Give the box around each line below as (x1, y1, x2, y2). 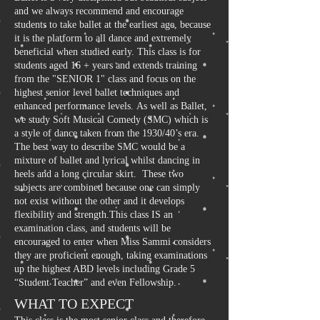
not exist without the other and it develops (14, 196, 184, 206)
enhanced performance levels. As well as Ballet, (14, 101, 207, 111)
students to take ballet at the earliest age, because (14, 19, 211, 30)
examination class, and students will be (14, 223, 171, 234)
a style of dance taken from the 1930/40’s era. (14, 128, 199, 139)
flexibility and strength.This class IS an (14, 209, 173, 220)
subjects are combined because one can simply (14, 182, 200, 193)
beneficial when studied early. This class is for (14, 46, 201, 57)
